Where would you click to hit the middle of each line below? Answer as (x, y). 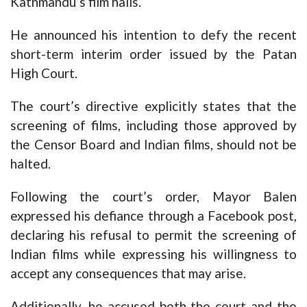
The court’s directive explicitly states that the (153, 106)
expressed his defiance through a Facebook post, (153, 216)
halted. (30, 164)
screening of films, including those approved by (153, 125)
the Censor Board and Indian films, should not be (153, 145)
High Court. (44, 73)
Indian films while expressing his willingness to (153, 254)
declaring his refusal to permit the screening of (153, 235)
